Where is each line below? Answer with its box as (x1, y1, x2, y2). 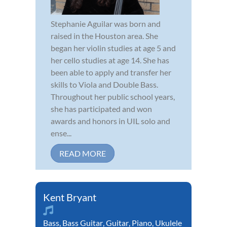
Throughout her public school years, (51, 91, 175, 101)
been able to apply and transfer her (51, 67, 171, 77)
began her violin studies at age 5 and (51, 43, 176, 53)
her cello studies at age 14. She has (51, 55, 169, 65)
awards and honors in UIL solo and (51, 116, 170, 126)
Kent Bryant (43, 191, 96, 203)
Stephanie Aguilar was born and (51, 18, 161, 28)
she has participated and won (51, 103, 152, 113)
